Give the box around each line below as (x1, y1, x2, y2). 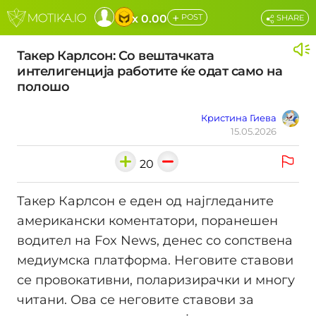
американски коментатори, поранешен (17, 213, 278, 229)
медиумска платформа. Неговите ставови (17, 253, 293, 269)
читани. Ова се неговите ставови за (17, 292, 254, 308)
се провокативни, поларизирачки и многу (17, 272, 295, 288)
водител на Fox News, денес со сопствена (17, 233, 293, 249)
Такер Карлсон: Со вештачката (17, 48, 214, 63)
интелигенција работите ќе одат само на (17, 63, 282, 79)
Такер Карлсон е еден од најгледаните (17, 193, 274, 209)
